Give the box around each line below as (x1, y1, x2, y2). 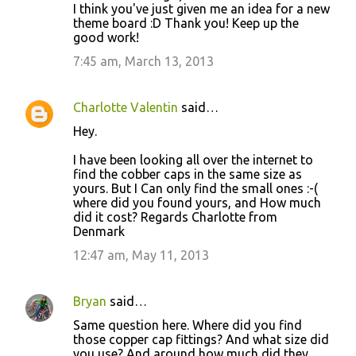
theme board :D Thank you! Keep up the (73, 15, 299, 30)
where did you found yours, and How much (73, 195, 321, 210)
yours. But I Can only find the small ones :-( (73, 180, 318, 195)
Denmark (73, 223, 125, 238)
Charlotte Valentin (73, 99, 178, 114)
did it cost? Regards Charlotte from (73, 209, 277, 224)
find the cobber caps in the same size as (73, 166, 302, 181)
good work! (73, 29, 139, 44)
